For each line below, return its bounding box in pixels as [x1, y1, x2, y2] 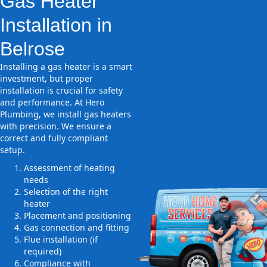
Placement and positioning [24, 210, 131, 222]
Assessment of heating [24, 162, 115, 174]
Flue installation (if [24, 234, 98, 246]
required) [24, 246, 61, 257]
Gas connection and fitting [24, 222, 129, 234]
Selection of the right [24, 186, 108, 198]
